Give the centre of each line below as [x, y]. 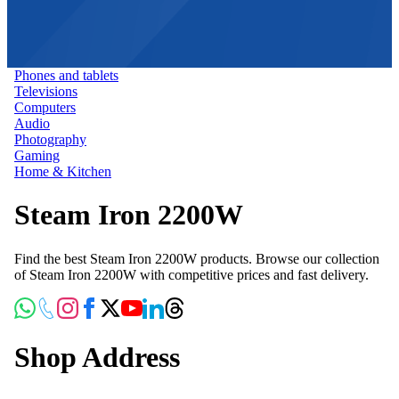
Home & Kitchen [63, 171]
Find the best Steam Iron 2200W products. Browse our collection [197, 258]
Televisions [46, 91]
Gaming [37, 155]
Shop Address [97, 358]
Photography [50, 139]
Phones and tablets [66, 75]
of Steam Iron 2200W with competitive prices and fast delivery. [191, 274]
